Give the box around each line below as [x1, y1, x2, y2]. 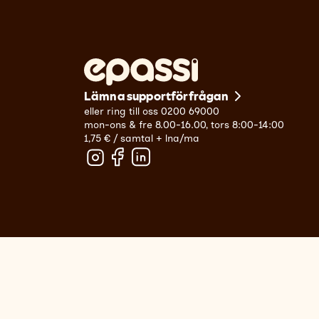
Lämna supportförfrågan [84, 88, 229, 103]
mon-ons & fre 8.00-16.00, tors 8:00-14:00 [84, 119, 284, 132]
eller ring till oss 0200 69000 [84, 105, 219, 118]
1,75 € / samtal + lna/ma [84, 132, 199, 145]
